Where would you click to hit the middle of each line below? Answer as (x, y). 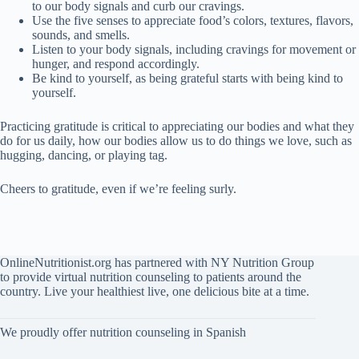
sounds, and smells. (81, 35)
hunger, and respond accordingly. (116, 64)
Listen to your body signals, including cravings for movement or (194, 49)
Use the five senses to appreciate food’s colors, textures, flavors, (193, 20)
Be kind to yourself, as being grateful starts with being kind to (188, 78)
